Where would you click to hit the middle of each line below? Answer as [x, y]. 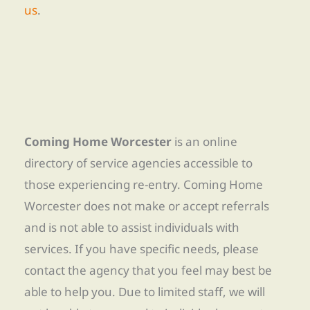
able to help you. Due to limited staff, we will [145, 292]
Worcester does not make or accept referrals [147, 206]
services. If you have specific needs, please [142, 249]
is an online [206, 142]
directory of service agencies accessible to [138, 163]
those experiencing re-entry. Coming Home [144, 185]
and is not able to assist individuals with [132, 228]
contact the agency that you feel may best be [148, 271]
